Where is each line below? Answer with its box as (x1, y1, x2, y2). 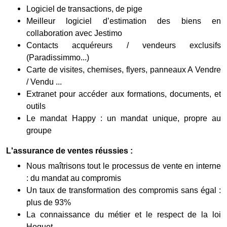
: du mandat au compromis (26, 173, 121, 182)
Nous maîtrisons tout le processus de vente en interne (26, 161, 221, 170)
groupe (26, 126, 52, 135)
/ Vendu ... (26, 77, 62, 86)
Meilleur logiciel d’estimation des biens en (26, 16, 221, 25)
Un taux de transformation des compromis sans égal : (26, 185, 221, 195)
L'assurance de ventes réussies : (6, 146, 133, 155)
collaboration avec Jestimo (26, 28, 122, 37)
